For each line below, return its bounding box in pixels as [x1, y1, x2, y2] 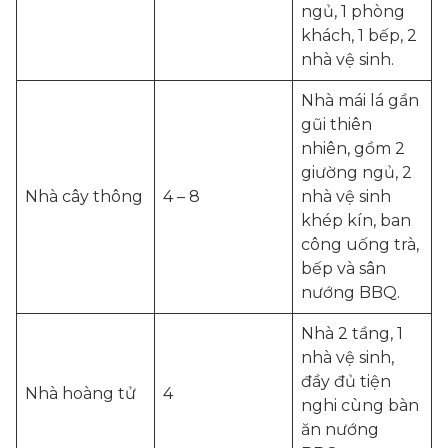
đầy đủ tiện [301, 372, 391, 391]
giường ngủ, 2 [301, 163, 412, 182]
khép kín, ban [301, 211, 411, 230]
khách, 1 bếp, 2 [301, 26, 417, 45]
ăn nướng [301, 420, 379, 439]
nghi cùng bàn [301, 396, 419, 415]
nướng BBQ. [301, 283, 400, 302]
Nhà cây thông [25, 187, 143, 206]
